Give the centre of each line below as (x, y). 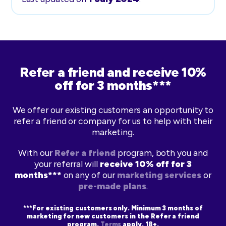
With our (36, 152)
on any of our (89, 175)
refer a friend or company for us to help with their (113, 121)
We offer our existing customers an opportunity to (113, 109)
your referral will (67, 163)
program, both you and (162, 152)
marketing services (159, 175)
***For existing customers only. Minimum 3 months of (113, 208)
